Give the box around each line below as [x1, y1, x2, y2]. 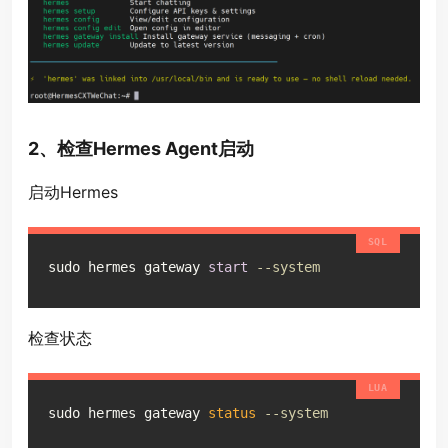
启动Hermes [28, 182, 118, 203]
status [208, 405, 256, 422]
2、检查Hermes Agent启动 [28, 138, 254, 160]
